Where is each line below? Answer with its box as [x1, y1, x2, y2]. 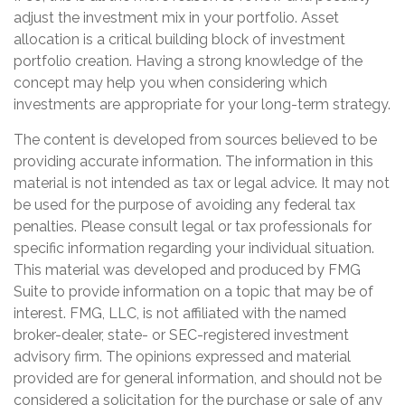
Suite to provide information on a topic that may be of [14, 283, 373, 300]
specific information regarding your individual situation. [14, 240, 374, 257]
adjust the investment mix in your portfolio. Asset [14, 9, 339, 26]
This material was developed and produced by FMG [14, 261, 361, 278]
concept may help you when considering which [14, 74, 327, 91]
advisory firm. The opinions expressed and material [14, 348, 351, 365]
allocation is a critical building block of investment [14, 31, 345, 48]
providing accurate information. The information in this [14, 153, 373, 170]
